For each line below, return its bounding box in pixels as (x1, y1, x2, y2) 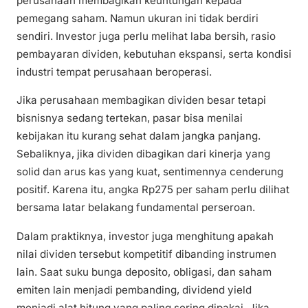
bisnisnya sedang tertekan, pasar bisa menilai (16, 111, 243, 125)
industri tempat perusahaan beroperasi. (16, 65, 212, 79)
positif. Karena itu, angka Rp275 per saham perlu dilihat (16, 183, 289, 197)
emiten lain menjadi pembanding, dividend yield (16, 283, 252, 296)
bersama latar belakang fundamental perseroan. (16, 201, 255, 214)
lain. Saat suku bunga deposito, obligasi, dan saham (16, 265, 272, 278)
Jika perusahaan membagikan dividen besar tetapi (16, 93, 266, 107)
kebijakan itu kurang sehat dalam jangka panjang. (16, 129, 261, 143)
